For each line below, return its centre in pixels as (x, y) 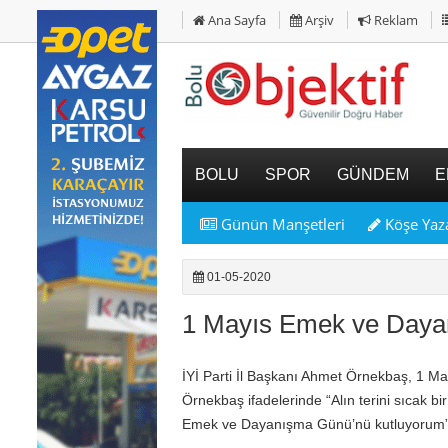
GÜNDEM (373, 174)
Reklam (394, 20)
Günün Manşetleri (281, 224)
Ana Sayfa (235, 20)
